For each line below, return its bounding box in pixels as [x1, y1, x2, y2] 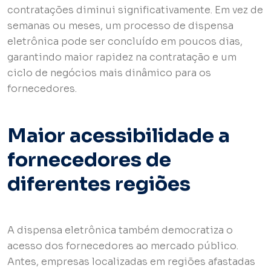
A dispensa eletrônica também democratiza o [7, 224, 233, 237]
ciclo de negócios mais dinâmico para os [7, 67, 211, 80]
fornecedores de [7, 148, 171, 172]
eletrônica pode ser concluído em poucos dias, [7, 35, 243, 48]
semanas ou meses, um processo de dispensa [7, 19, 233, 33]
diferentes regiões [7, 172, 191, 197]
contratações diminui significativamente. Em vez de [7, 4, 263, 17]
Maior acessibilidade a [7, 123, 230, 148]
